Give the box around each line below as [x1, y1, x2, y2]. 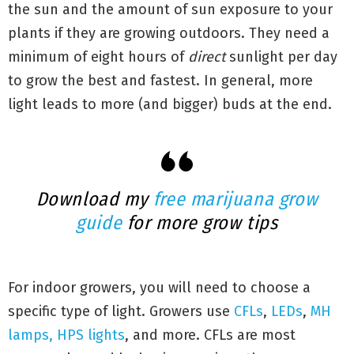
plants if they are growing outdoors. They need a [8, 24, 330, 42]
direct [188, 48, 225, 66]
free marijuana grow [153, 188, 318, 210]
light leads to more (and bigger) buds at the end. [8, 96, 332, 113]
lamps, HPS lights [8, 326, 125, 344]
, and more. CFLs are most [125, 326, 296, 344]
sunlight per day [225, 48, 337, 66]
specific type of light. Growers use [8, 303, 234, 320]
